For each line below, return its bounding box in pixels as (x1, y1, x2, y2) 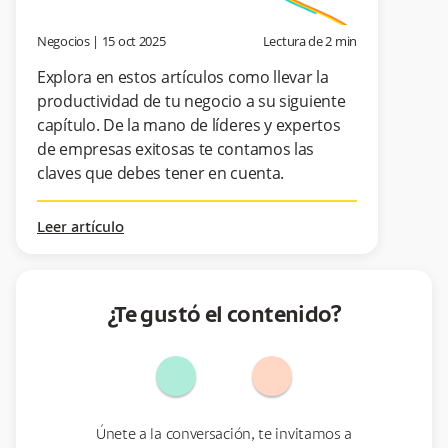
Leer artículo (37, 220, 124, 237)
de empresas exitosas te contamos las (37, 138, 315, 161)
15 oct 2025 (101, 32, 166, 51)
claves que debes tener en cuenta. (37, 162, 285, 185)
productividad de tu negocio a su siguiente (37, 90, 346, 113)
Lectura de (262, 32, 326, 51)
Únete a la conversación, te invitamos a (95, 427, 353, 444)
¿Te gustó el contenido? (106, 304, 342, 329)
